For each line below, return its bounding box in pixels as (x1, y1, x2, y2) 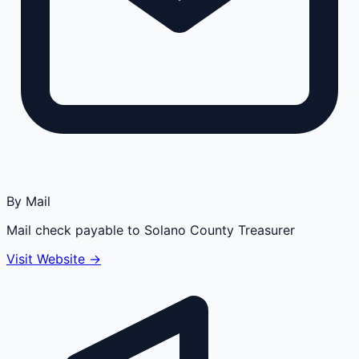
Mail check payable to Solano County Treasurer (6, 221, 295, 238)
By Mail (6, 192, 50, 209)
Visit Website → (6, 250, 101, 267)
